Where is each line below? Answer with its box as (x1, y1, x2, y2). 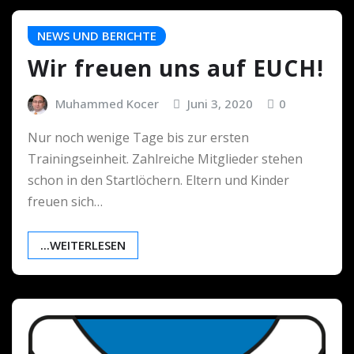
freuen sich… (28, 193, 103, 211)
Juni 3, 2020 (187, 95, 254, 111)
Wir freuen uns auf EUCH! (28, 52, 324, 83)
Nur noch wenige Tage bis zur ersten (28, 129, 249, 147)
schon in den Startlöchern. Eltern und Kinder (28, 171, 289, 190)
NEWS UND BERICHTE (37, 28, 156, 44)
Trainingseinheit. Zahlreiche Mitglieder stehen (28, 150, 303, 168)
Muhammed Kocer (55, 95, 159, 111)
